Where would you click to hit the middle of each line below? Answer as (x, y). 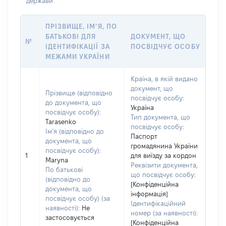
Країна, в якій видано (164, 79)
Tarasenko (61, 122)
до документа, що (73, 102)
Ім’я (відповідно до (75, 131)
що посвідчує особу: (163, 175)
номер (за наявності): (164, 213)
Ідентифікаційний (158, 203)
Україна (142, 107)
